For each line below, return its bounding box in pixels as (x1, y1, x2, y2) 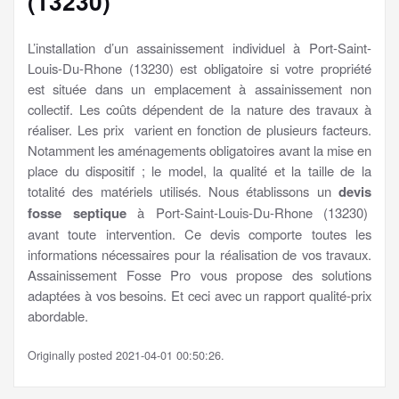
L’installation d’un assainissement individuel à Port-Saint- (28, 37, 371, 57)
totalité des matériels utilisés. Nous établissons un (28, 181, 338, 200)
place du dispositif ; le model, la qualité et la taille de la (28, 160, 371, 180)
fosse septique (28, 202, 126, 223)
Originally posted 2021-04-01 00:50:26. (28, 346, 224, 363)
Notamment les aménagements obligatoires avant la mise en (28, 140, 371, 159)
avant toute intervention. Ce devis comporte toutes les (28, 224, 371, 243)
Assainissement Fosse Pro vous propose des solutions (28, 265, 371, 284)
